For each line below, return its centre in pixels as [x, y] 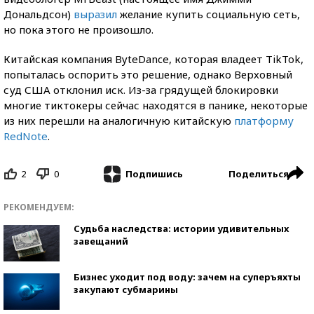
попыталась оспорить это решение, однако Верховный [148, 74]
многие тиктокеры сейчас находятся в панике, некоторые [156, 105]
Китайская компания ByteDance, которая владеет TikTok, [153, 59]
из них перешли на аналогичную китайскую [119, 120]
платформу [264, 120]
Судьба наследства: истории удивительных [181, 229]
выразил [95, 14]
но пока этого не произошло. [78, 29]
